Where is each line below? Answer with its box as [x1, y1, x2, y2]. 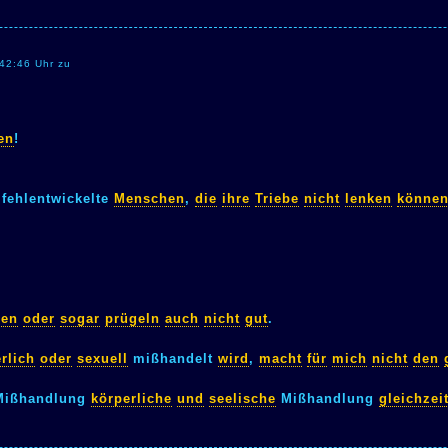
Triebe [255, 190, 299, 206]
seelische [209, 390, 276, 406]
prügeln [105, 310, 160, 326]
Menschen [114, 190, 185, 206]
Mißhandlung [276, 390, 379, 406]
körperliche [91, 390, 172, 406]
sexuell [77, 350, 128, 366]
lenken [345, 190, 392, 206]
